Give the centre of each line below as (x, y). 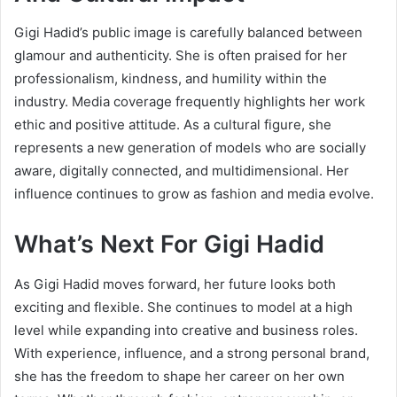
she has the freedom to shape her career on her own (179, 376)
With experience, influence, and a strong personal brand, (192, 353)
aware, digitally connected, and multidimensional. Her (182, 171)
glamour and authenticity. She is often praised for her (181, 56)
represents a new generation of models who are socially (190, 148)
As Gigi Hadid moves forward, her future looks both (175, 284)
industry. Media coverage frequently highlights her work (190, 102)
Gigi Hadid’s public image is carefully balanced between (188, 33)
